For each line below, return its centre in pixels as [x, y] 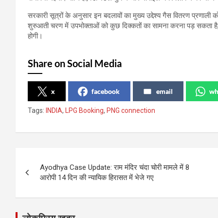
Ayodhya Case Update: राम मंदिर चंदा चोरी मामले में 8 [115, 167]
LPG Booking [84, 110]
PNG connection [131, 110]
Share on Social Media [75, 63]
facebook [106, 91]
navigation [51, 177]
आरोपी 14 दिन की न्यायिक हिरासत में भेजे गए [97, 177]
